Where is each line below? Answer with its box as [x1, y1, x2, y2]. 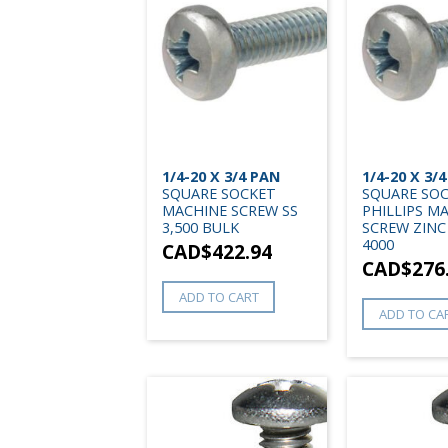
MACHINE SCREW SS [162, 200, 298, 220]
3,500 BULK [162, 217, 239, 237]
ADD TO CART [178, 287, 259, 306]
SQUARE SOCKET [162, 183, 276, 203]
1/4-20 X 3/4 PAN [162, 166, 280, 186]
